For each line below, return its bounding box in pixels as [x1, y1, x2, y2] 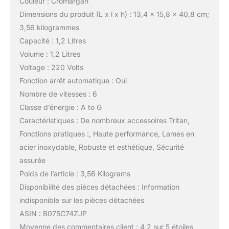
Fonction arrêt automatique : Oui [19, 76, 127, 85]
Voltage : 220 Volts [19, 62, 83, 72]
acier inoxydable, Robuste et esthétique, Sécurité [19, 142, 184, 151]
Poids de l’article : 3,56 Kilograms [19, 169, 130, 178]
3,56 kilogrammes [19, 22, 79, 32]
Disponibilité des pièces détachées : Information [19, 182, 179, 191]
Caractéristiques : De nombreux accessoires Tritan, [19, 116, 190, 125]
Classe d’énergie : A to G [19, 102, 102, 111]
